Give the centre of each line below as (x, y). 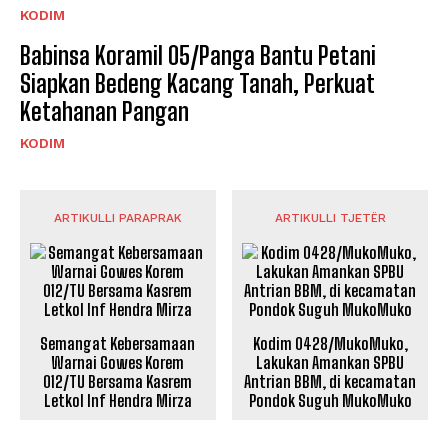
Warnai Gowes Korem (118, 362)
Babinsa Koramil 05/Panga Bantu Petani (198, 55)
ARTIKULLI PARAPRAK (117, 217)
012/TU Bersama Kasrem (118, 381)
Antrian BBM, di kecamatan (330, 381)
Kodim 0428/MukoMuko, (330, 343)
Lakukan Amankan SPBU (330, 362)
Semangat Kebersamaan (118, 343)
